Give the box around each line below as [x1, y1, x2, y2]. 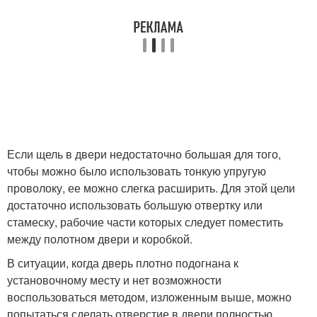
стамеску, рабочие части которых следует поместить [7, 214, 283, 230]
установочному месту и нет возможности [7, 272, 221, 288]
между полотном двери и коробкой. [7, 231, 192, 247]
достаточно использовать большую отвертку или [7, 197, 263, 213]
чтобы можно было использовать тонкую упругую [7, 163, 266, 179]
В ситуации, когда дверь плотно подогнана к [7, 255, 238, 271]
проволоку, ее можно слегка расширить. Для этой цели [7, 180, 295, 196]
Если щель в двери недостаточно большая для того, [7, 146, 281, 162]
